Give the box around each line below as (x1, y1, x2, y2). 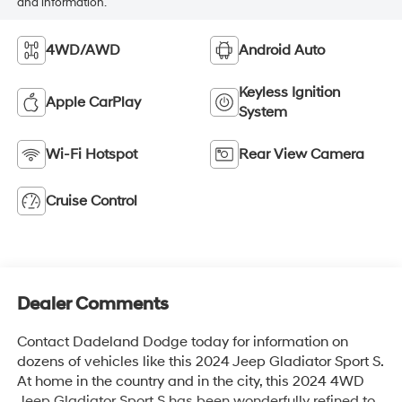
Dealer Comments (16, 293, 169, 315)
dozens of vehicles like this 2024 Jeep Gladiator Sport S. (16, 352, 383, 371)
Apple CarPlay (45, 93, 141, 112)
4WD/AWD (45, 41, 120, 60)
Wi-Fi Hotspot (45, 145, 137, 164)
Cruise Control (45, 192, 137, 211)
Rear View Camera (239, 145, 364, 164)
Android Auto (239, 41, 325, 60)
